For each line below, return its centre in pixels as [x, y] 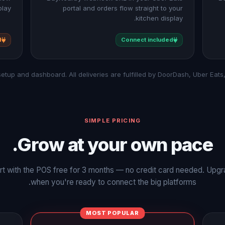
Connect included [147, 40]
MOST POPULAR [113, 213]
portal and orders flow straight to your [123, 8]
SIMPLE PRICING [113, 121]
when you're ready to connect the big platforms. [114, 182]
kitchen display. [159, 18]
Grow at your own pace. [115, 144]
